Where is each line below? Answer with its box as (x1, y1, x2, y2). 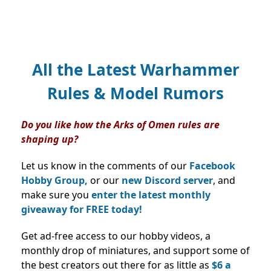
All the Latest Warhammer (31, 58, 240, 80)
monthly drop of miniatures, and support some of (21, 243, 250, 257)
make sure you (21, 188, 91, 201)
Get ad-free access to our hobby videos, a (21, 229, 211, 243)
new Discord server (122, 173, 213, 187)
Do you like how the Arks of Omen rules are (21, 117, 220, 131)
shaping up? (21, 132, 80, 146)
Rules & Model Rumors (47, 82, 224, 104)
